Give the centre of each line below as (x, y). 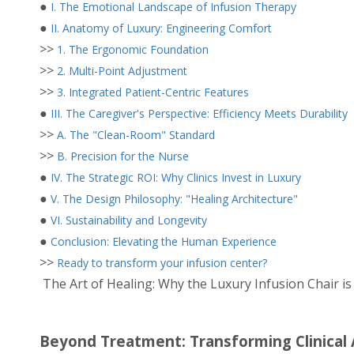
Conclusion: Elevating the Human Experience (164, 242)
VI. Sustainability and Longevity (129, 220)
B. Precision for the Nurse (123, 156)
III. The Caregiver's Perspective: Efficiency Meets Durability (199, 114)
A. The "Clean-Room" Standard (136, 135)
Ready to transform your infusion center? (162, 263)
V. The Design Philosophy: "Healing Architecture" (174, 199)
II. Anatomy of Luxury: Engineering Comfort (161, 28)
